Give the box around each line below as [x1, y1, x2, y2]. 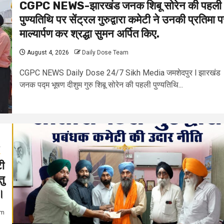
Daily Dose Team [82, 48, 128, 56]
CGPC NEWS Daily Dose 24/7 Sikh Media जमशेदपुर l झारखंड [19, 67, 220, 77]
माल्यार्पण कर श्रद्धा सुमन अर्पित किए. [19, 26, 159, 40]
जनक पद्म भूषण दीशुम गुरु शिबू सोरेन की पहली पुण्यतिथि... [19, 79, 183, 89]
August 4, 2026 [25, 48, 69, 56]
